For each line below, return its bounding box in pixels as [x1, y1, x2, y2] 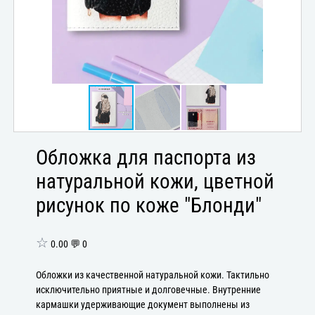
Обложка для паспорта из [36, 146, 257, 170]
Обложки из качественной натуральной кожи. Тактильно [36, 269, 270, 281]
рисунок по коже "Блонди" [36, 193, 262, 218]
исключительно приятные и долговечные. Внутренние [36, 283, 262, 296]
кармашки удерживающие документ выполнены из [36, 298, 250, 311]
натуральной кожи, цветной [36, 169, 275, 194]
